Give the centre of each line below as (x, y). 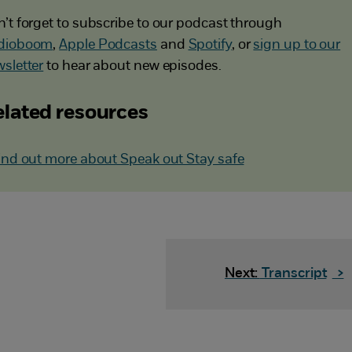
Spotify (210, 45)
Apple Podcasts (108, 45)
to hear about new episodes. (132, 66)
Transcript (293, 273)
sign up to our (297, 45)
